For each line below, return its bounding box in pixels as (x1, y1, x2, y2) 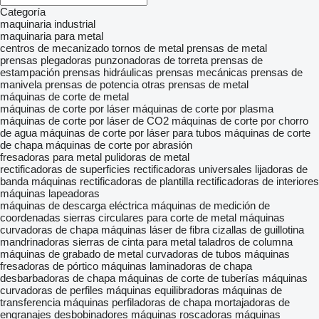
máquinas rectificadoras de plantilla (31, 175, 194, 187)
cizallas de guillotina (212, 224, 304, 236)
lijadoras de (255, 163, 308, 175)
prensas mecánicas (156, 66, 248, 78)
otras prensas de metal (142, 78, 249, 90)
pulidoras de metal (105, 151, 189, 163)
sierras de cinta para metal (73, 236, 196, 248)
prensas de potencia (45, 78, 139, 90)
